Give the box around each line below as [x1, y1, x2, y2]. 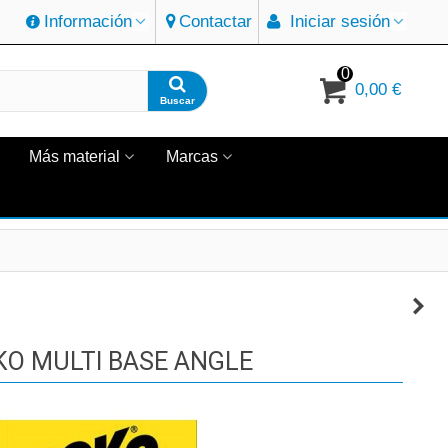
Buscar [159, 94, 195, 106]
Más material [29, 148, 120, 165]
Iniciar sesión [290, 12, 390, 31]
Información [44, 12, 132, 31]
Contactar [179, 12, 252, 31]
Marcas [166, 148, 218, 165]
